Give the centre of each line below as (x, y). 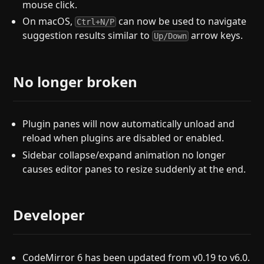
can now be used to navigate (181, 22)
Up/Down (171, 36)
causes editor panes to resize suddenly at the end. (134, 169)
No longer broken (75, 81)
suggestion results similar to (88, 36)
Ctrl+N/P (96, 22)
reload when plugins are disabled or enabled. (123, 138)
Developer (49, 215)
